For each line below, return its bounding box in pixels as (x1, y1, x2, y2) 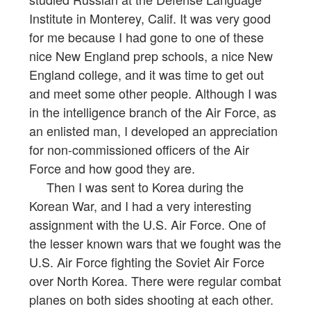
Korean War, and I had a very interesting (29, 196, 251, 215)
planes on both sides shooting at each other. (29, 290, 274, 309)
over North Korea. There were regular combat (29, 271, 281, 290)
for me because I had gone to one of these (29, 28, 264, 47)
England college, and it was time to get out (29, 65, 264, 84)
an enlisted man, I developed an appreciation (29, 121, 278, 140)
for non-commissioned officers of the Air (29, 140, 249, 159)
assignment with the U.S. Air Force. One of (29, 215, 266, 234)
